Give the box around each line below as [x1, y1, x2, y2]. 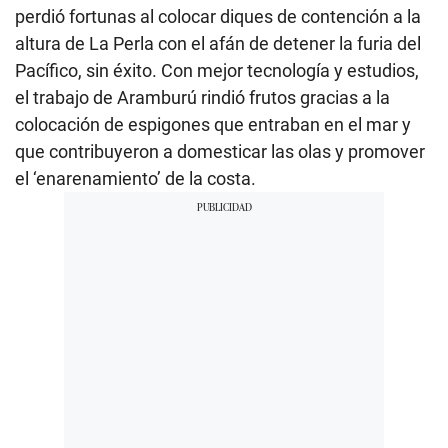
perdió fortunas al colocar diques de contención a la [15, 6, 421, 28]
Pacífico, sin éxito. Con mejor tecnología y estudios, [15, 60, 419, 82]
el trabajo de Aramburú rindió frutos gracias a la [15, 87, 390, 109]
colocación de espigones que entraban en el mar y [15, 114, 411, 136]
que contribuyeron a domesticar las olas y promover [15, 141, 425, 163]
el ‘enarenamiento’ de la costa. [15, 168, 256, 190]
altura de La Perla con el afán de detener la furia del [15, 33, 421, 55]
